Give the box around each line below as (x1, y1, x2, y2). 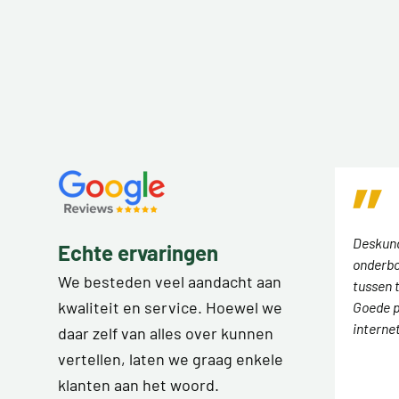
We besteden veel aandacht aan (58, 271, 281, 291)
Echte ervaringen (58, 239, 218, 265)
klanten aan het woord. (58, 374, 219, 395)
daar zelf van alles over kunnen (58, 322, 273, 343)
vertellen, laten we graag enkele (58, 348, 283, 369)
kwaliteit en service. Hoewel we (58, 297, 282, 317)
